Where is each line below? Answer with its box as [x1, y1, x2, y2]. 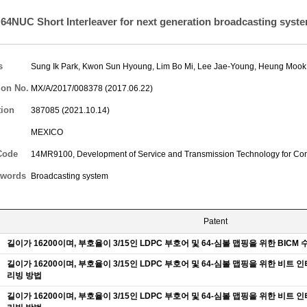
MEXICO [31, 127, 63, 137]
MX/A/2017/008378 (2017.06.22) [31, 84, 153, 93]
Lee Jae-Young [197, 62, 254, 71]
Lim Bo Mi [156, 62, 193, 71]
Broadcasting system [31, 171, 108, 181]
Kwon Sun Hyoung [82, 62, 152, 71]
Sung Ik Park [31, 62, 78, 71]
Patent [203, 217, 228, 226]
